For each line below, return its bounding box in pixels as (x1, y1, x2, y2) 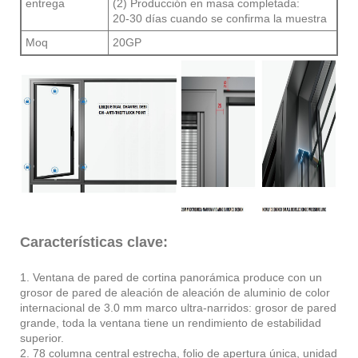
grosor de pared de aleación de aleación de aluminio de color (20, 285, 330, 299)
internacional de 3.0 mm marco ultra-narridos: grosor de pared (20, 300, 336, 314)
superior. (20, 331, 64, 344)
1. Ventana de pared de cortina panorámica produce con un (20, 270, 322, 284)
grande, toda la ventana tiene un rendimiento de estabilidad (20, 316, 321, 329)
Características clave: (20, 233, 168, 250)
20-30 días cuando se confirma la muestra (113, 11, 327, 25)
